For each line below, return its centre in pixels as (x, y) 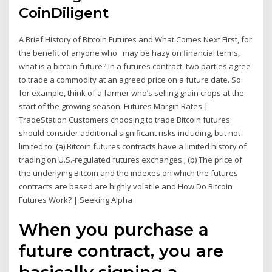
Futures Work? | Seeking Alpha (76, 200)
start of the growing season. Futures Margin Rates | (114, 107)
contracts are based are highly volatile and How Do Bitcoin (126, 187)
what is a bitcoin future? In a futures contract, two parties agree (135, 66)
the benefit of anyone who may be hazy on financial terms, (130, 53)
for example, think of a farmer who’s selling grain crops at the (132, 93)
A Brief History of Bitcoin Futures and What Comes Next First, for (136, 40)
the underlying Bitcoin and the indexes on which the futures (129, 173)
